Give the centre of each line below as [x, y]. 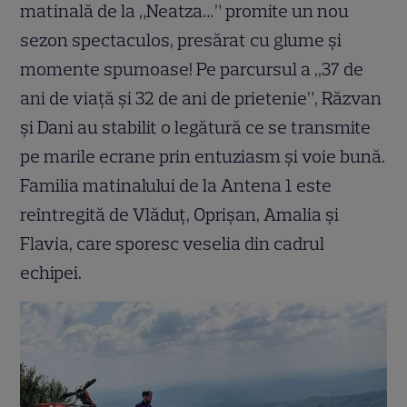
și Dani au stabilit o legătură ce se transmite [196, 128]
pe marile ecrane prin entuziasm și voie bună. [203, 157]
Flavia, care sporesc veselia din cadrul [173, 244]
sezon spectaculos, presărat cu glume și [181, 40]
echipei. [51, 273]
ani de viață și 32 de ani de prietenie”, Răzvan [201, 99]
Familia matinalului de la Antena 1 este [176, 186]
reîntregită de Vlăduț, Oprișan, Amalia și [180, 215]
